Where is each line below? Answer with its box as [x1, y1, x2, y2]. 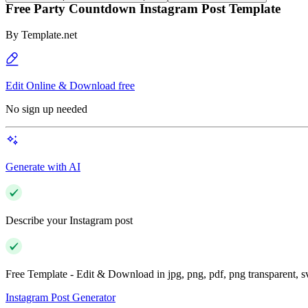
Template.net [21, 29, 77, 41]
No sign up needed [5, 103, 87, 115]
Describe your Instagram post [5, 214, 133, 227]
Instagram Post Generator [5, 291, 115, 304]
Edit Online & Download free [5, 80, 135, 92]
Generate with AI [5, 161, 80, 173]
